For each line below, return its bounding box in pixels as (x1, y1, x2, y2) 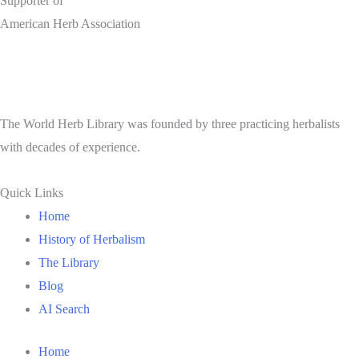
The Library (38, 256, 99, 269)
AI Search (38, 302, 90, 316)
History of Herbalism (38, 232, 145, 246)
